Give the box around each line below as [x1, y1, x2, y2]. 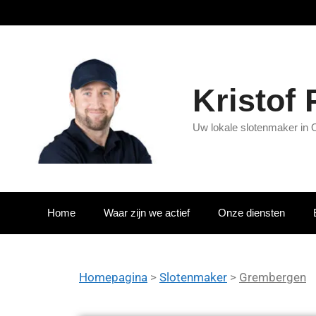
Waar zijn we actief [104, 207, 190, 219]
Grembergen [239, 270, 306, 285]
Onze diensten [218, 207, 285, 219]
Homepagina [79, 270, 147, 285]
